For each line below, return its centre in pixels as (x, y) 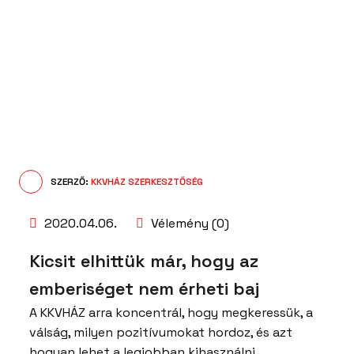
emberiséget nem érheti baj (144, 289)
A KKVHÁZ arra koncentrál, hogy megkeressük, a (171, 313)
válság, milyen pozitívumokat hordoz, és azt (161, 333)
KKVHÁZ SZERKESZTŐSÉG (147, 182)
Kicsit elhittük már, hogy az (144, 261)
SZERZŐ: (71, 182)
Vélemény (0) (188, 224)
